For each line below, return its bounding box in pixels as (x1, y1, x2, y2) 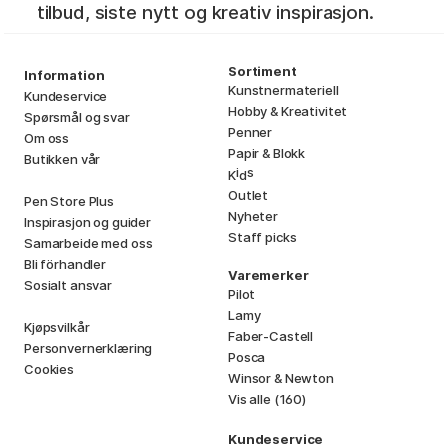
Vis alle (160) (228, 390, 306, 407)
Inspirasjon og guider (24, 213, 151, 230)
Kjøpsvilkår (24, 318, 90, 335)
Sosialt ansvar (24, 276, 112, 293)
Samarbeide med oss (24, 234, 153, 251)
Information (24, 66, 105, 83)
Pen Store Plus (24, 192, 114, 209)
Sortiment (228, 62, 297, 79)
